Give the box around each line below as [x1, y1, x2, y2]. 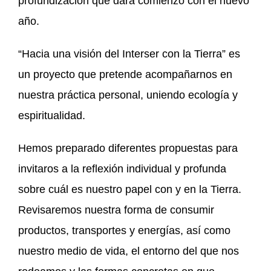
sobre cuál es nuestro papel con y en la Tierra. [18, 183, 241, 195]
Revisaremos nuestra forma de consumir [18, 203, 214, 216]
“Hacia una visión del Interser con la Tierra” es [18, 47, 240, 60]
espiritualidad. [18, 109, 85, 122]
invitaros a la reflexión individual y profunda [18, 162, 226, 175]
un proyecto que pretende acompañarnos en [18, 68, 232, 80]
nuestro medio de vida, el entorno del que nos [18, 244, 239, 257]
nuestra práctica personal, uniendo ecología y [18, 88, 238, 101]
